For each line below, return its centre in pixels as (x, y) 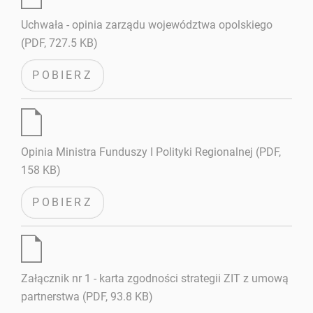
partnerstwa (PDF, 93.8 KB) (87, 297)
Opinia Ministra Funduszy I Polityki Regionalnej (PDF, (151, 152)
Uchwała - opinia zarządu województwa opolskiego (147, 25)
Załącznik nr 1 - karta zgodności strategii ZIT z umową (155, 279)
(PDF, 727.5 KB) (60, 43)
